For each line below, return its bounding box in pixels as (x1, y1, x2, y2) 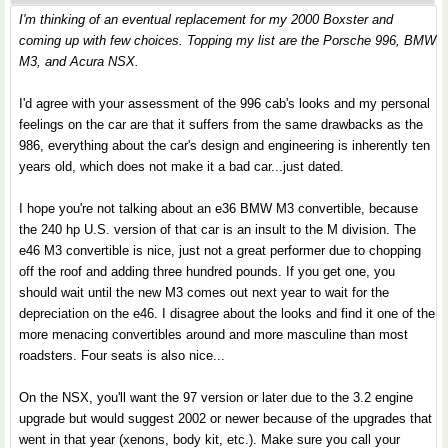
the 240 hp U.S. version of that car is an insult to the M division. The (19, 222, 416, 237)
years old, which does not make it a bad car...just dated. (19, 159, 344, 174)
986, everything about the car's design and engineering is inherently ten (19, 138, 430, 153)
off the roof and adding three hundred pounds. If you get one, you (19, 264, 395, 279)
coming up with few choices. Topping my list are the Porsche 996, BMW (19, 33, 436, 48)
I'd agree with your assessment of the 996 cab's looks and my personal (19, 96, 430, 111)
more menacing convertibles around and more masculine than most (19, 327, 408, 342)
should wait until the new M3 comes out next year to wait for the (19, 285, 389, 300)
